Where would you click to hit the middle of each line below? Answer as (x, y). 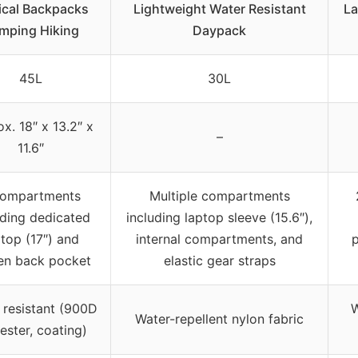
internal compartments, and (219, 239)
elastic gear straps (219, 260)
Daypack (219, 30)
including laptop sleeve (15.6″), (219, 217)
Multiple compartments (219, 195)
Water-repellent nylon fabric (219, 318)
